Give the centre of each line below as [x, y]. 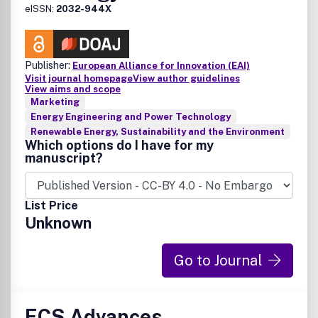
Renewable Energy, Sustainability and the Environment [158, 132]
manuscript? [64, 158]
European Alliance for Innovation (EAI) [161, 66]
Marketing [55, 102]
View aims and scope [73, 89]
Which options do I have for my [119, 145]
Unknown [58, 223]
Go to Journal [218, 261]
